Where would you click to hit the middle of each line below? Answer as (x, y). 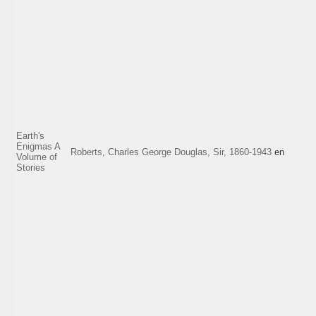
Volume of (37, 157)
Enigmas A (38, 146)
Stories (31, 167)
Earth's (30, 135)
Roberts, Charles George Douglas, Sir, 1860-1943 (171, 152)
